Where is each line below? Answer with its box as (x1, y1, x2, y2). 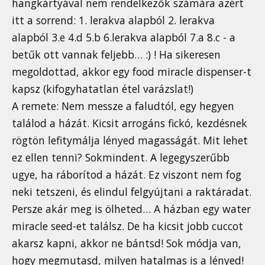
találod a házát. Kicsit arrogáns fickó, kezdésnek (12, 116, 247, 131)
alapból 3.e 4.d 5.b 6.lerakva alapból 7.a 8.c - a (12, 30, 235, 45)
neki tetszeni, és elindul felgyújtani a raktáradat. (12, 185, 251, 199)
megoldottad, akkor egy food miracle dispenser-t (12, 64, 251, 79)
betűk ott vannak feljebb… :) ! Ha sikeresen (12, 47, 221, 62)
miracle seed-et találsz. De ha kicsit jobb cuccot (12, 219, 243, 234)
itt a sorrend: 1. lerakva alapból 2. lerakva (12, 13, 215, 28)
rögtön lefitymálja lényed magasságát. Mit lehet (12, 133, 248, 148)
